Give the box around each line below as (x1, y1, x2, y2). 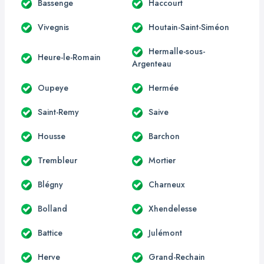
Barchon (148, 130, 180, 142)
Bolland (38, 202, 67, 214)
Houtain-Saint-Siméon (148, 21, 229, 33)
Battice (38, 226, 62, 239)
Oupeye (38, 81, 68, 94)
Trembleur (38, 154, 77, 166)
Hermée (148, 81, 179, 94)
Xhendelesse (148, 202, 197, 214)
